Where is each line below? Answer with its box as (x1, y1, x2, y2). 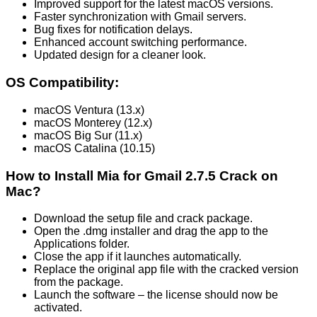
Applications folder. (34, 238, 129, 250)
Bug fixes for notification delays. (34, 23, 192, 36)
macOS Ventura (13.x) (34, 103, 144, 116)
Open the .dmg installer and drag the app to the (34, 225, 268, 238)
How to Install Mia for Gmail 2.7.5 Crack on (6, 168, 278, 183)
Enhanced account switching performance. (34, 36, 247, 49)
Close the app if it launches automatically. (34, 250, 241, 263)
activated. (34, 301, 82, 314)
